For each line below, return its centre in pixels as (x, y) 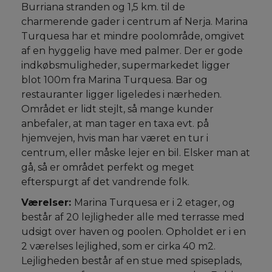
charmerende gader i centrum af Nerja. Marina (134, 22)
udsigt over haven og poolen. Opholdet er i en (134, 232)
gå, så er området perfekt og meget (108, 167)
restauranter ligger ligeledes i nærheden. (121, 94)
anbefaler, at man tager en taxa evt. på (115, 124)
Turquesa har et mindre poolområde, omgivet (133, 36)
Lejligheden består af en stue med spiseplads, (131, 261)
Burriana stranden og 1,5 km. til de (103, 7)
